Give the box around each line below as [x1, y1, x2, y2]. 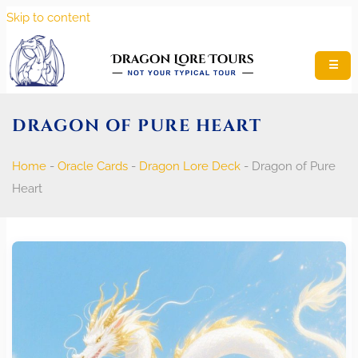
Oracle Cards [58, 158, 128, 173]
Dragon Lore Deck [139, 158, 241, 173]
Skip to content [6, 10, 90, 25]
